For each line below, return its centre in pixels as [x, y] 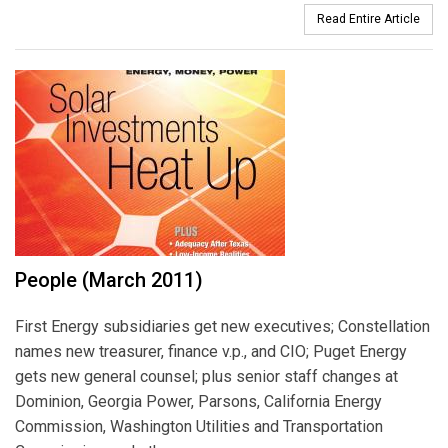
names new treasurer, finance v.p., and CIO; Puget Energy [211, 351]
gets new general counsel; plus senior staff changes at [206, 376]
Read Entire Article [368, 18]
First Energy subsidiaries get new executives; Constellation [222, 326]
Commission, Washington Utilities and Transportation [199, 426]
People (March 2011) [109, 279]
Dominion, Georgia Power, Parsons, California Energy [198, 401]
